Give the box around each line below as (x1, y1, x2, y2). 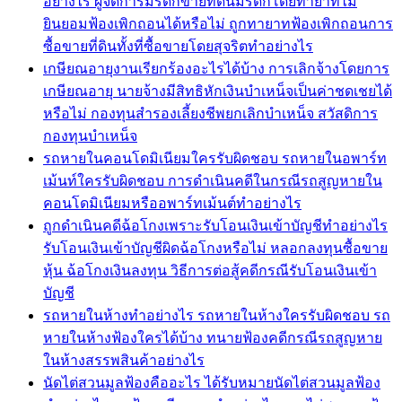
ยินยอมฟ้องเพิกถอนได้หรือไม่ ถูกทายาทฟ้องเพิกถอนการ (43, 15, 393, 31)
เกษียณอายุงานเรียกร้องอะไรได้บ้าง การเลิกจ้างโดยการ (43, 60, 389, 76)
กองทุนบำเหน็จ (43, 127, 137, 144)
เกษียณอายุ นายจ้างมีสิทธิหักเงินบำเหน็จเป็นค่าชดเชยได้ (43, 83, 392, 99)
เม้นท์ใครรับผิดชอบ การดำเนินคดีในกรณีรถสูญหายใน (43, 172, 382, 188)
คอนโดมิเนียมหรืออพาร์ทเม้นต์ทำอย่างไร (43, 195, 301, 211)
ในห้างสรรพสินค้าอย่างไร (43, 352, 205, 368)
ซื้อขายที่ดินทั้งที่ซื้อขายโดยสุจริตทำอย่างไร (43, 38, 313, 54)
